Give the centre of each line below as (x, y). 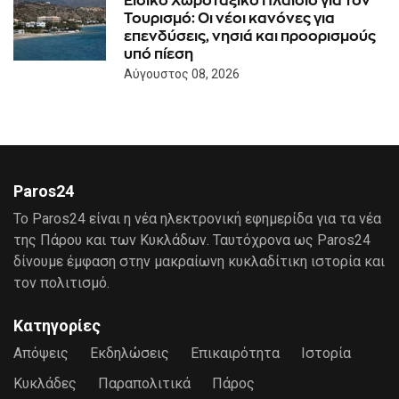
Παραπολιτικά (144, 383)
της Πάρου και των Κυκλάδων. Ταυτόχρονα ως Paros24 (192, 240)
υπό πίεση (159, 53)
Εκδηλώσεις (130, 353)
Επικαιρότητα (235, 353)
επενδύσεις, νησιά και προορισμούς (250, 36)
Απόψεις (41, 353)
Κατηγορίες (57, 326)
